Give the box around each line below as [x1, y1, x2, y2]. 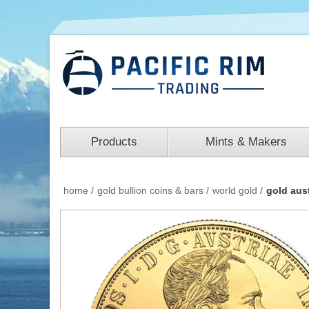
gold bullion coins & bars [97, 185, 203, 196]
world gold [212, 185, 257, 196]
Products [91, 135, 137, 148]
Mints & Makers [205, 135, 287, 148]
